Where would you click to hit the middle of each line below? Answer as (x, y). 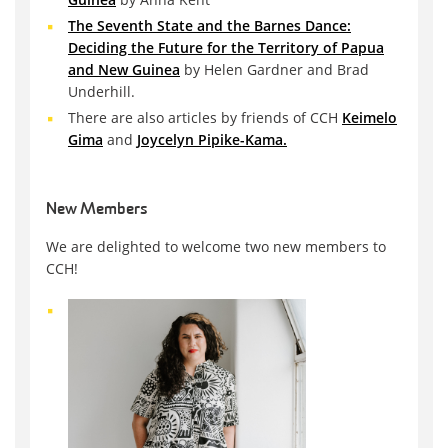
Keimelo (369, 118)
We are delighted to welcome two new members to (216, 247)
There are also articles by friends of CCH (205, 118)
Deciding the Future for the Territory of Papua (226, 48)
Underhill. (101, 92)
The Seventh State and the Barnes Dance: (209, 26)
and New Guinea (124, 70)
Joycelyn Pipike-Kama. (212, 140)
